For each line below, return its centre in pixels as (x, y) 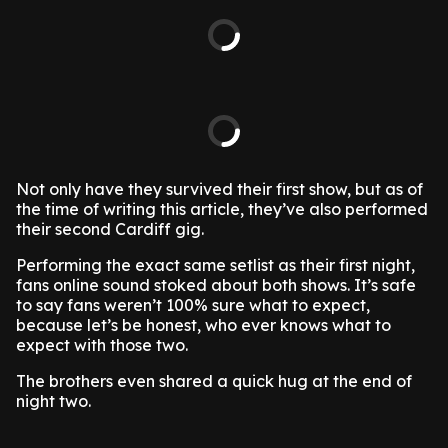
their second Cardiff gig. (112, 229)
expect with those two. (104, 345)
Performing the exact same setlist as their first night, (215, 265)
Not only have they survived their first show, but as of (219, 189)
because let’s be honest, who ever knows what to (203, 325)
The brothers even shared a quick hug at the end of (214, 381)
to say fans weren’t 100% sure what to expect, (193, 305)
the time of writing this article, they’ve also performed (222, 209)
